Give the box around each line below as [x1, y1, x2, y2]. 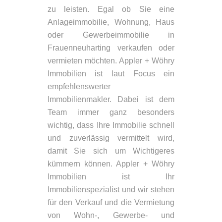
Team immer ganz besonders [47, 108, 175, 117]
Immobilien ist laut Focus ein [47, 69, 175, 78]
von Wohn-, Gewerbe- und [47, 211, 175, 220]
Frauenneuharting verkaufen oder [47, 44, 175, 53]
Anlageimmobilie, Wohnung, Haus [47, 18, 175, 27]
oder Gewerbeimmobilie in [47, 31, 175, 40]
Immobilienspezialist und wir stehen [47, 185, 175, 194]
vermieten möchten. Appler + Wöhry [47, 56, 175, 65]
